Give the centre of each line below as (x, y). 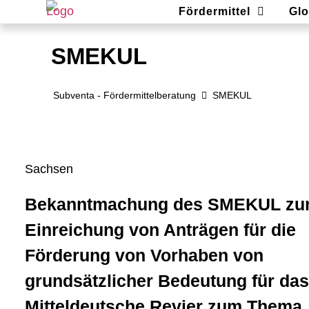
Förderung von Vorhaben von (144, 256)
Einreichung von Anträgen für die (161, 230)
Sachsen (49, 169)
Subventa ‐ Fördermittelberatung (125, 95)
